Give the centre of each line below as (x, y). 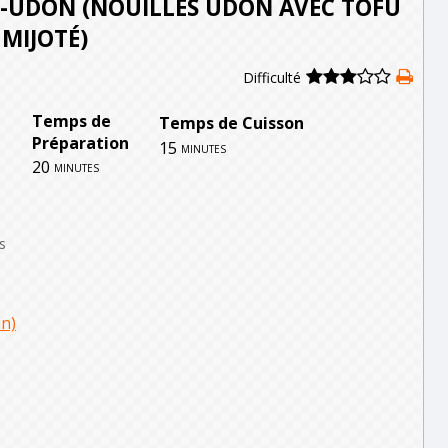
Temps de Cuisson (231, 122)
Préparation (80, 142)
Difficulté (272, 77)
